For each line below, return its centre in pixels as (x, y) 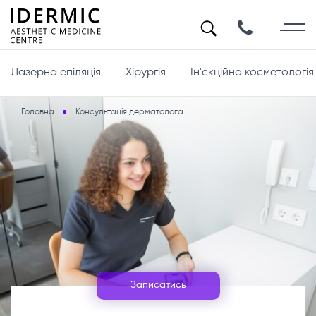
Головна (38, 112)
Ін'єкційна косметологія (252, 73)
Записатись (158, 285)
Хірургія (146, 73)
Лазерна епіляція (56, 73)
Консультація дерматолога (129, 112)
